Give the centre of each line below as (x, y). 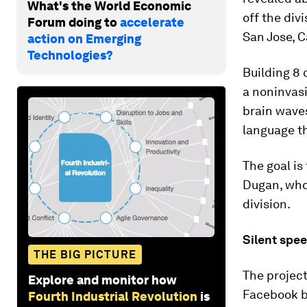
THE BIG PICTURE (85, 254)
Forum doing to (74, 22)
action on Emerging (84, 38)
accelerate (152, 22)
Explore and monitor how (102, 280)
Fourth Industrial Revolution (113, 296)
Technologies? (70, 55)
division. (267, 204)
